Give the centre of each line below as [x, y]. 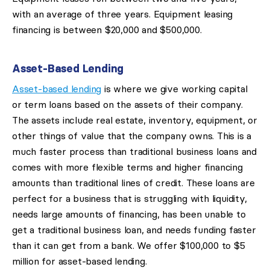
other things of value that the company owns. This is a [132, 136]
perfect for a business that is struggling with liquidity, [130, 199]
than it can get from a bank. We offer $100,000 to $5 [129, 246]
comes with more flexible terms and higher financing [127, 167]
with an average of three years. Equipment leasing [123, 14]
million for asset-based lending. [80, 261]
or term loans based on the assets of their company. [127, 105]
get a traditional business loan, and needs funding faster [134, 230]
